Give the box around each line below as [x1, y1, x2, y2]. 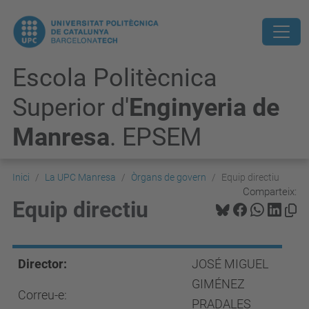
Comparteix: [243, 185, 297, 198]
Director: [18, 257, 67, 271]
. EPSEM [110, 123, 201, 152]
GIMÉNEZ [192, 277, 245, 291]
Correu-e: [18, 288, 67, 302]
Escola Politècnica [12, 63, 217, 92]
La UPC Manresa [45, 172, 116, 183]
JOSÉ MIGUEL [192, 257, 268, 271]
